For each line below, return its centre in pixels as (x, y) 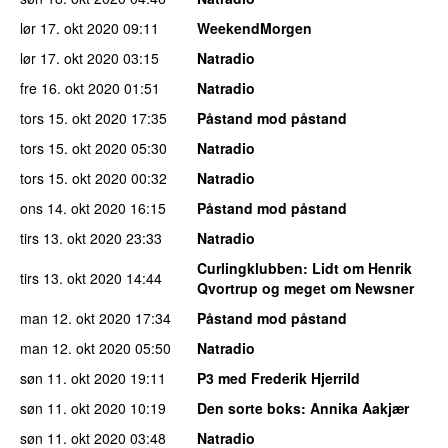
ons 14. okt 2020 (73, 208)
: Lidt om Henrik (357, 268)
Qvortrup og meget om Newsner (305, 288)
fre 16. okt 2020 (70, 88)
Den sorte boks (249, 408)
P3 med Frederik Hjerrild (278, 378)
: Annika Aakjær (355, 408)
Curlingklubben (250, 268)
